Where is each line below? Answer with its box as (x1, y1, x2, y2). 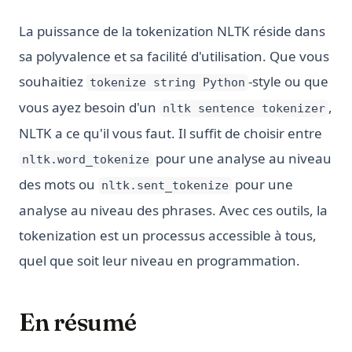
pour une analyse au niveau (152, 149, 332, 168)
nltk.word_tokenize (21, 152, 149, 167)
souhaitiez (19, 72, 86, 91)
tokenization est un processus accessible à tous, (19, 226, 317, 245)
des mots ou (19, 175, 98, 194)
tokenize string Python (89, 75, 245, 90)
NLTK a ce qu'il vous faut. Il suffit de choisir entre (19, 124, 322, 143)
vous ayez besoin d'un (19, 98, 159, 117)
